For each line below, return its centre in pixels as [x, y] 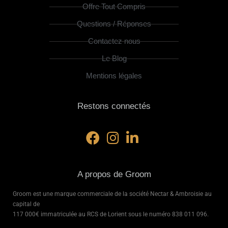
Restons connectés [114, 106]
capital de [26, 204]
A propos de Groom [114, 175]
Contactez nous [114, 41]
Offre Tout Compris [114, 7]
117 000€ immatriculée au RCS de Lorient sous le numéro [92, 215]
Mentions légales [114, 76]
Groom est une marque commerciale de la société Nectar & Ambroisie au [112, 194]
